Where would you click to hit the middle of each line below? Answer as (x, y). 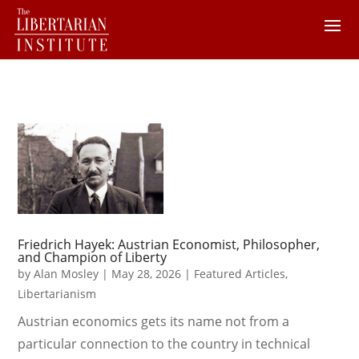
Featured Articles (240, 274)
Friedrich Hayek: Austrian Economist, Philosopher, (169, 245)
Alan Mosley (67, 274)
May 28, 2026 (147, 274)
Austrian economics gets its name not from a (154, 322)
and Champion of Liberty (93, 258)
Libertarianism (57, 294)
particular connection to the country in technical (164, 344)
